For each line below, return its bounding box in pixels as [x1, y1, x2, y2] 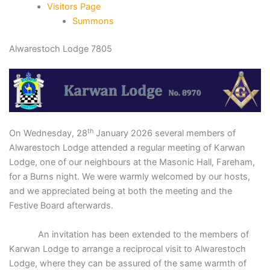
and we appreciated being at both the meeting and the [8, 186, 232, 197]
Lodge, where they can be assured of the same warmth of [8, 257, 246, 269]
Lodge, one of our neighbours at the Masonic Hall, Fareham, [8, 157, 255, 168]
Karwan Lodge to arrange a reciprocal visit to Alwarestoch [8, 243, 246, 254]
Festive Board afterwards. [8, 200, 113, 212]
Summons [72, 15, 115, 27]
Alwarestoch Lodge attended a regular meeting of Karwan [8, 142, 245, 154]
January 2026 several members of [93, 128, 236, 139]
